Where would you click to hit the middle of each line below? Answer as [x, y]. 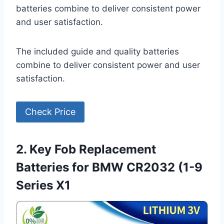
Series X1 [43, 185]
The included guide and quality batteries [97, 52]
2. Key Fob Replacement [86, 149]
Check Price [50, 112]
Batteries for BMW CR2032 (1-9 [109, 167]
